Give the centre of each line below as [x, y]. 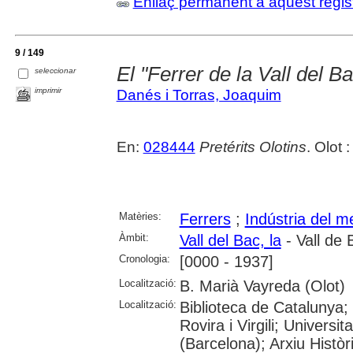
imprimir [48, 90]
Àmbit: [134, 237]
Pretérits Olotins [253, 147]
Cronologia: [144, 258]
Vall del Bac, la [230, 240]
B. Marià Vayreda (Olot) [262, 286]
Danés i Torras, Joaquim [199, 95]
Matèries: [140, 216]
